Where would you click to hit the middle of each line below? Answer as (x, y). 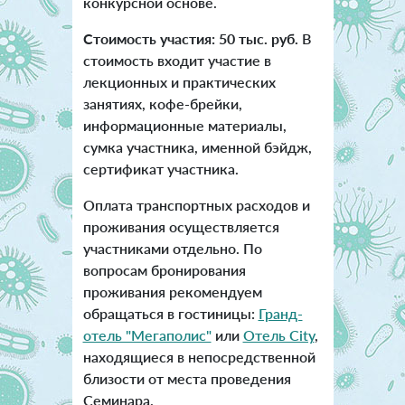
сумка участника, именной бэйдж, (197, 147)
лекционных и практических (179, 82)
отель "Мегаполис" (147, 335)
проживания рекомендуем (172, 292)
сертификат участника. (160, 169)
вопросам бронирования (164, 270)
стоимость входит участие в (177, 61)
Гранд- (280, 314)
